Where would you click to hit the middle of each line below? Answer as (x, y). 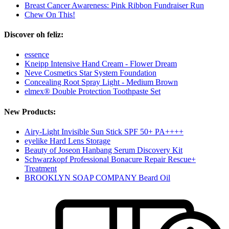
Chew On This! (50, 14)
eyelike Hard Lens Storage (67, 141)
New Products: (30, 111)
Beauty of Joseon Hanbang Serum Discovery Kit (104, 150)
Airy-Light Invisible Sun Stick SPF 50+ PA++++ (104, 131)
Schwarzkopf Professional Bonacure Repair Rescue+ (110, 159)
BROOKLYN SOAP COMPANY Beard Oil (97, 177)
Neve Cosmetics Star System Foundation (90, 73)
